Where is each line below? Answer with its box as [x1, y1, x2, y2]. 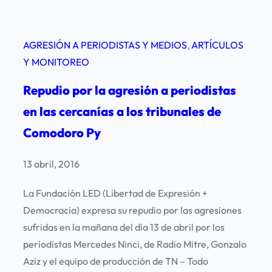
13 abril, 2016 [23, 158, 80, 171]
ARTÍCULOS [191, 39, 243, 52]
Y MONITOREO [23, 56, 89, 69]
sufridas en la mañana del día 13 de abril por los [23, 221, 225, 234]
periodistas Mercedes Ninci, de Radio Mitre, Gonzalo [23, 238, 246, 251]
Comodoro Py [23, 125, 101, 141]
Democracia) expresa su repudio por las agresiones [23, 204, 242, 217]
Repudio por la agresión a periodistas [23, 83, 236, 98]
